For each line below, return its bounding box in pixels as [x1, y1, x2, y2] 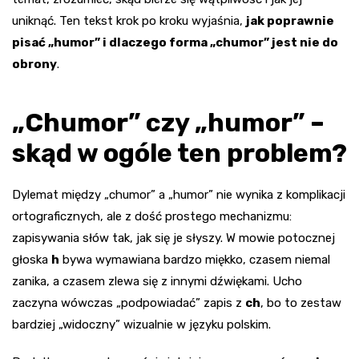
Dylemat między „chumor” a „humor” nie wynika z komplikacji [12, 188, 345, 203]
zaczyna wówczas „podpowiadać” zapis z [12, 296, 245, 311]
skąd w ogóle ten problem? [12, 138, 347, 169]
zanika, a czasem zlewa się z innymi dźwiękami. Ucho [12, 274, 302, 289]
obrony [12, 57, 57, 72]
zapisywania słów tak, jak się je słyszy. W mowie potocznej [12, 231, 335, 246]
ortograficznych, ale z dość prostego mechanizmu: [12, 209, 292, 224]
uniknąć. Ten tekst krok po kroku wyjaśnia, [12, 14, 246, 29]
